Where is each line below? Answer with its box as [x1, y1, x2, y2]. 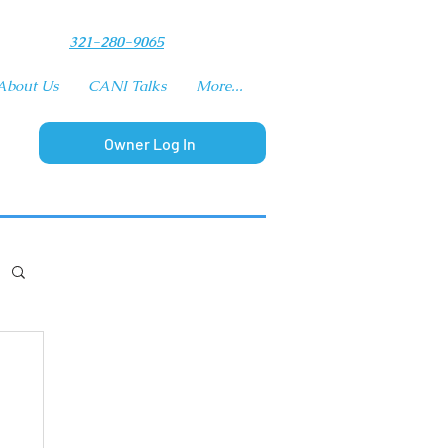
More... [196, 76, 243, 95]
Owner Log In [104, 133, 197, 153]
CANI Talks [88, 76, 166, 95]
